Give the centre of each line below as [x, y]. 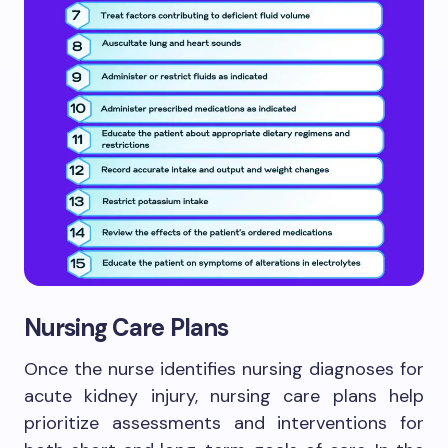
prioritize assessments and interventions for [224, 422]
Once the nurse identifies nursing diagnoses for [224, 368]
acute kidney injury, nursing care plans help [224, 395]
